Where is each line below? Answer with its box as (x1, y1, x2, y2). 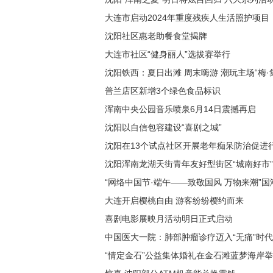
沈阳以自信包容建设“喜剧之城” (105, 122, 222, 132)
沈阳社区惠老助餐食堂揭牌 (105, 31, 207, 41)
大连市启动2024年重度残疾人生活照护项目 (105, 13, 269, 23)
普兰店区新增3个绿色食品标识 (105, 86, 221, 96)
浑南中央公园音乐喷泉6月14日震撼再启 (105, 104, 256, 114)
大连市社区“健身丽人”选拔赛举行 (105, 49, 230, 59)
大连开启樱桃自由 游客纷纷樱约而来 (105, 196, 244, 205)
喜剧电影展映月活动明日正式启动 (105, 214, 233, 224)
